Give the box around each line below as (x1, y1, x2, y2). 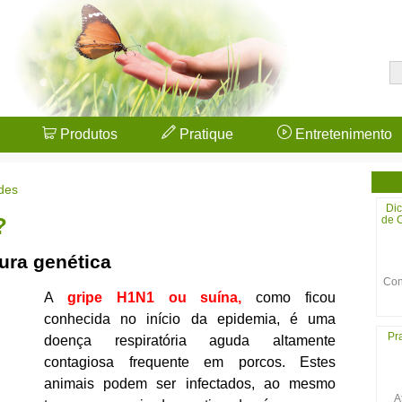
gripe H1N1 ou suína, (66, 289, 242, 305)
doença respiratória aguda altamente (44, 332, 336, 348)
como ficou (241, 289, 336, 305)
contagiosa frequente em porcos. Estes (44, 354, 336, 370)
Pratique (176, 127, 233, 142)
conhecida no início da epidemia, (44, 310, 280, 327)
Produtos (57, 127, 118, 142)
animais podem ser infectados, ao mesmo (44, 375, 336, 391)
